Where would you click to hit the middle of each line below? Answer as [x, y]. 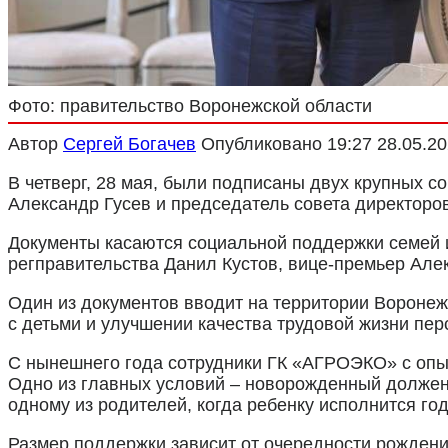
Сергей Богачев [129, 143]
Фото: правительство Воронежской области [190, 105]
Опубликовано [261, 143]
